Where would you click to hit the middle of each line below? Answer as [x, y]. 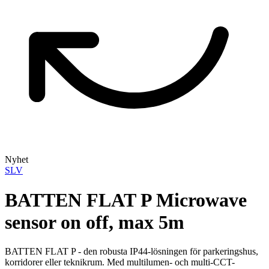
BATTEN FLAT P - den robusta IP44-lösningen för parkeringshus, [131, 251]
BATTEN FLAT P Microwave [126, 200]
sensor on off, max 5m [95, 222]
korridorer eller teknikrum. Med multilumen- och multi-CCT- [120, 262]
